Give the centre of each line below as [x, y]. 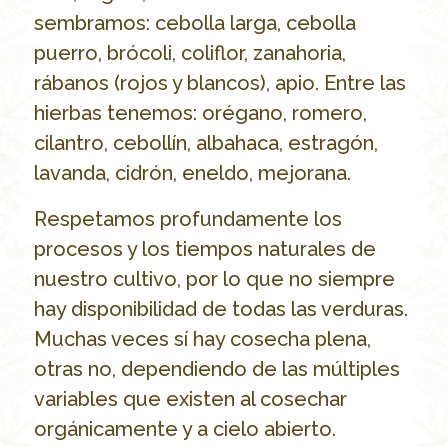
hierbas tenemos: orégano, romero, [200, 113]
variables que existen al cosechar [190, 399]
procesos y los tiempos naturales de [204, 249]
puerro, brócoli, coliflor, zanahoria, [189, 53]
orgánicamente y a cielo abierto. [184, 429]
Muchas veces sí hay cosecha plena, [202, 339]
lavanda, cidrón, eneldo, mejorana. [192, 173]
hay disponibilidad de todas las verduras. [220, 309]
